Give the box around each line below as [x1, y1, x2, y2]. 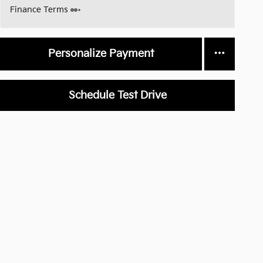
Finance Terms [10, 5, 68, 15]
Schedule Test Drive [68, 89, 167, 102]
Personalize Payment [48, 48, 154, 60]
